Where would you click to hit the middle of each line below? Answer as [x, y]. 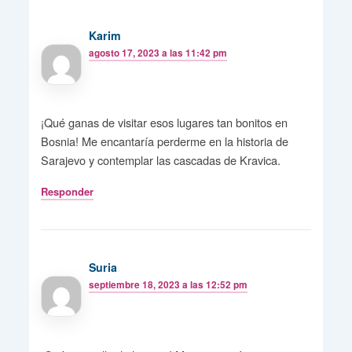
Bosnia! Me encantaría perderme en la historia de [164, 141]
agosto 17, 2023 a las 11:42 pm [158, 53]
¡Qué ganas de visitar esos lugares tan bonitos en [164, 123]
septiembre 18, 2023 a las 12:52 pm [169, 285]
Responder [67, 192]
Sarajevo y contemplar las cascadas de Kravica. [160, 160]
